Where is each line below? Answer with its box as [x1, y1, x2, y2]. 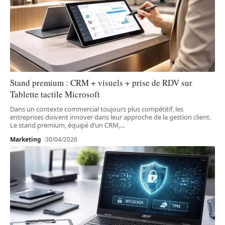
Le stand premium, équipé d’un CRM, [10, 121, 120, 130]
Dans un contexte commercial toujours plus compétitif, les [10, 104, 183, 114]
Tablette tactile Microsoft [10, 88, 100, 100]
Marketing [10, 135, 41, 144]
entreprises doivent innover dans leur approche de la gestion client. [10, 113, 211, 122]
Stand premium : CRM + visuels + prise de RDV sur [10, 77, 192, 89]
